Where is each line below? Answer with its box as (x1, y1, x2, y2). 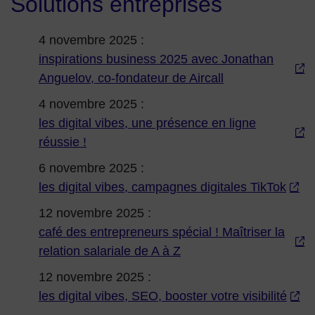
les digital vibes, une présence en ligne (39, 116, 256, 131)
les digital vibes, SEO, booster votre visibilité (39, 289, 287, 304)
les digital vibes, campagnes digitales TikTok (39, 180, 286, 195)
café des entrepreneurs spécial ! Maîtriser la (39, 225, 285, 240)
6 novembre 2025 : (39, 161, 144, 176)
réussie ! (39, 135, 86, 150)
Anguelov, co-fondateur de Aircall (39, 71, 224, 86)
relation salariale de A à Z (39, 244, 181, 259)
